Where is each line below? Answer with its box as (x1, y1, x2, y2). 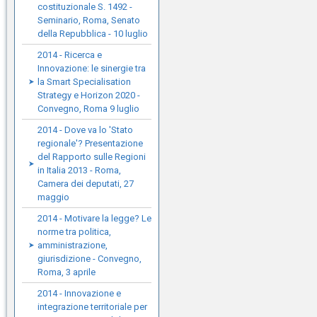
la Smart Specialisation (38, 76, 131, 87)
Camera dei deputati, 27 (38, 178, 134, 189)
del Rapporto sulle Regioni (38, 151, 146, 162)
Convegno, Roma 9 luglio (38, 103, 139, 114)
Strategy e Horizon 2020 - (38, 90, 140, 100)
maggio (38, 192, 69, 202)
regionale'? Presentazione (38, 138, 143, 149)
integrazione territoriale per (38, 301, 147, 312)
